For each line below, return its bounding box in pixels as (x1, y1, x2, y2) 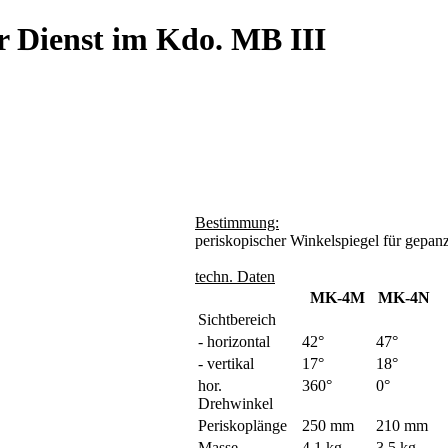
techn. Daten (195, 267, 275, 285)
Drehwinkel (198, 394, 273, 412)
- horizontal (198, 332, 270, 350)
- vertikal (198, 354, 254, 372)
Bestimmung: (195, 213, 279, 231)
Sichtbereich (198, 310, 276, 328)
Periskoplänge (198, 416, 287, 434)
